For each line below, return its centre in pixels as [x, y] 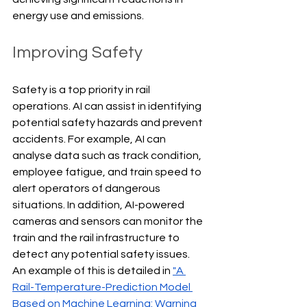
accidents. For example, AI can [90, 139]
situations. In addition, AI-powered [99, 205]
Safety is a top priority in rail [82, 90]
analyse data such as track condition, [108, 156]
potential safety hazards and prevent [109, 123]
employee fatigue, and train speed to [108, 172]
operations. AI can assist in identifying [108, 107]
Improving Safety [77, 53]
